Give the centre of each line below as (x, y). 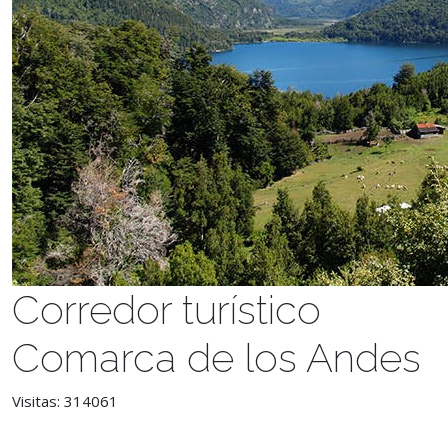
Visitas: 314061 (65, 401)
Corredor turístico (166, 309)
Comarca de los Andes (216, 357)
